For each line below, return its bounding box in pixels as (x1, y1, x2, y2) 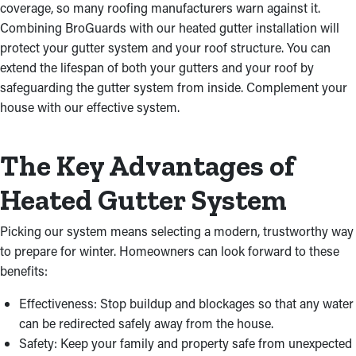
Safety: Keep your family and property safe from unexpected (19, 335, 352, 351)
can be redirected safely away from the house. (19, 315, 273, 331)
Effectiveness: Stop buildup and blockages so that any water (19, 295, 354, 311)
